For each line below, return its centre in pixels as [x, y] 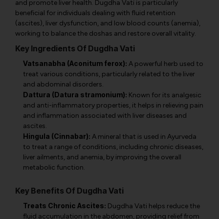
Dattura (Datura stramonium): [75, 95]
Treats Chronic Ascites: [65, 206]
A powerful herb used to [165, 64]
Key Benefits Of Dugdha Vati [69, 191]
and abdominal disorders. [63, 84]
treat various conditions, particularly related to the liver [109, 74]
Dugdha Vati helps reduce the [153, 206]
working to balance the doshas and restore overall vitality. [106, 33]
